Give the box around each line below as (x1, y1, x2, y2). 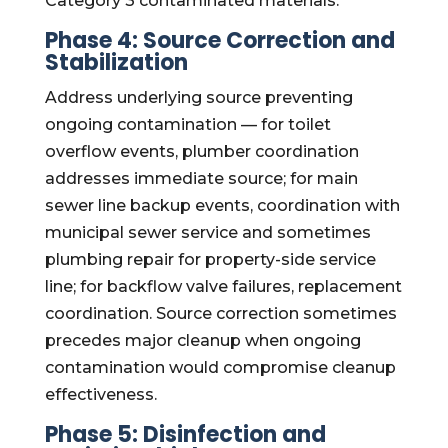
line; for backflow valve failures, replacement (44, 277, 402, 296)
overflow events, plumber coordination (44, 142, 359, 161)
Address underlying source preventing (44, 88, 353, 107)
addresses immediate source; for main (44, 169, 358, 188)
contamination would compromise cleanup (44, 358, 396, 377)
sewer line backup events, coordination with (44, 196, 400, 215)
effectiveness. (44, 385, 157, 404)
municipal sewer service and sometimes (44, 223, 371, 242)
